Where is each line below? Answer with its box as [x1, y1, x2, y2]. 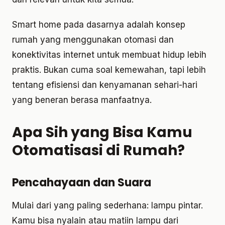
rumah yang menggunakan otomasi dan [12, 35, 174, 45]
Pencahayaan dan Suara [12, 175, 151, 191]
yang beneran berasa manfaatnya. [12, 95, 152, 105]
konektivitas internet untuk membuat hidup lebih [12, 50, 206, 60]
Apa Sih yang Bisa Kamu [12, 123, 192, 143]
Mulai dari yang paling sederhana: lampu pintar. [12, 200, 203, 211]
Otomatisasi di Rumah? [12, 141, 185, 161]
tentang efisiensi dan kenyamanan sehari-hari [12, 80, 197, 90]
